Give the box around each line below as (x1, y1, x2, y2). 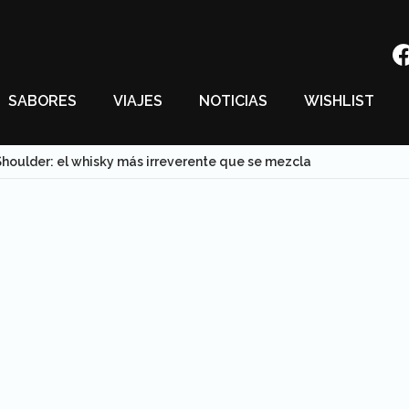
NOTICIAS (199, 92, 267, 110)
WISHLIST (304, 92, 374, 110)
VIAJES (113, 92, 163, 110)
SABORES (8, 92, 77, 110)
